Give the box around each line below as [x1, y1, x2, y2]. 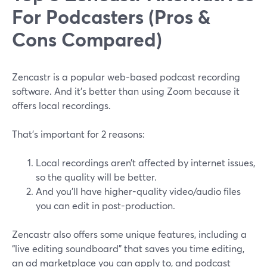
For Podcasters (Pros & [12, 4, 210, 30]
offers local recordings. [12, 99, 111, 112]
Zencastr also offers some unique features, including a [12, 228, 247, 241]
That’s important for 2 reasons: [12, 128, 145, 141]
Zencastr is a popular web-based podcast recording [12, 70, 240, 83]
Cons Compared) [12, 26, 162, 52]
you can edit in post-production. [36, 199, 175, 212]
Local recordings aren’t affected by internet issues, [36, 156, 255, 169]
